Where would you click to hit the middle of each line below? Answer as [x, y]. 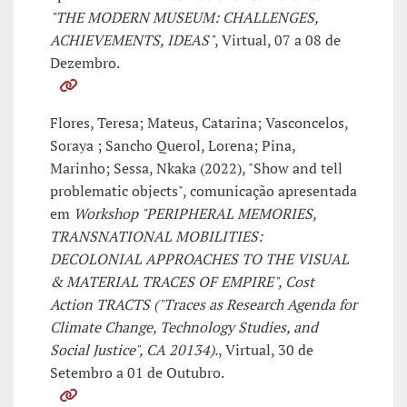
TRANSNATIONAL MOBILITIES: [156, 237]
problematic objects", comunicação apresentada [203, 191]
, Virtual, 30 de [266, 350]
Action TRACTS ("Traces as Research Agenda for [203, 305]
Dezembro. [85, 63]
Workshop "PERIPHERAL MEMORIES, [195, 214]
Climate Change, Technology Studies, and [184, 328]
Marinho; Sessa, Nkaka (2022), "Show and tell [196, 169]
